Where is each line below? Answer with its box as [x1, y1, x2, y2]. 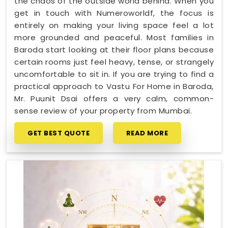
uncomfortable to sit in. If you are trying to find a [14, 69, 214, 79]
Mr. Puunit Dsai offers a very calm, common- [14, 93, 214, 104]
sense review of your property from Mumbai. [14, 105, 192, 116]
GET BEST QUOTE [27, 128, 90, 138]
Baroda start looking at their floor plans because [14, 44, 214, 55]
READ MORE [126, 128, 168, 138]
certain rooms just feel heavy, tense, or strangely [14, 56, 214, 67]
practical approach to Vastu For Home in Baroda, [14, 81, 214, 92]
